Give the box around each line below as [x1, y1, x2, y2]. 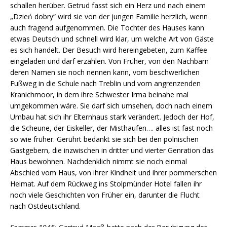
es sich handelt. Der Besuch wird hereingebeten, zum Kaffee [10, 45, 207, 55]
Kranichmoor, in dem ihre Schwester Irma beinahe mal [10, 89, 188, 99]
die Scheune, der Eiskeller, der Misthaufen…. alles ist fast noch [10, 123, 213, 133]
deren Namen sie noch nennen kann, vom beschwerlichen [10, 67, 200, 77]
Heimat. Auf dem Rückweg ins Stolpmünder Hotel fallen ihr [10, 178, 202, 188]
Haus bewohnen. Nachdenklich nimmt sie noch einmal [10, 156, 187, 166]
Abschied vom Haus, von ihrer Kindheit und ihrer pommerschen [10, 167, 217, 177]
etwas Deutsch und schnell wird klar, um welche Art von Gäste [10, 33, 214, 44]
